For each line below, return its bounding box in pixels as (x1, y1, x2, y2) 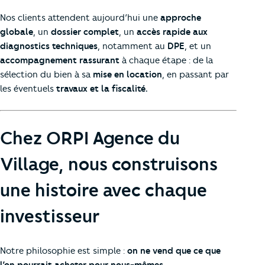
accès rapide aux (137, 26, 208, 37)
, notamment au (98, 40, 167, 51)
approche (160, 12, 201, 23)
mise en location (93, 69, 162, 80)
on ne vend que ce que (127, 245, 221, 256)
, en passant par (162, 69, 229, 80)
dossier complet (51, 26, 119, 37)
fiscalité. (112, 83, 148, 94)
